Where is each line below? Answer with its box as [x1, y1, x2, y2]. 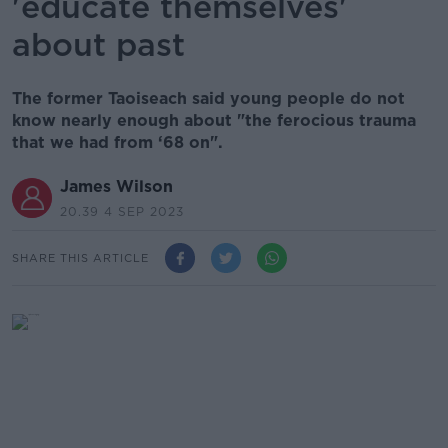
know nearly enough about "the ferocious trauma [12, 111, 416, 130]
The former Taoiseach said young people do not [12, 89, 405, 108]
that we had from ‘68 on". [12, 133, 223, 152]
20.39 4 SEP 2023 [60, 204, 184, 219]
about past [12, 25, 185, 64]
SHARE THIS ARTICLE [12, 250, 149, 265]
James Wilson [60, 177, 173, 196]
